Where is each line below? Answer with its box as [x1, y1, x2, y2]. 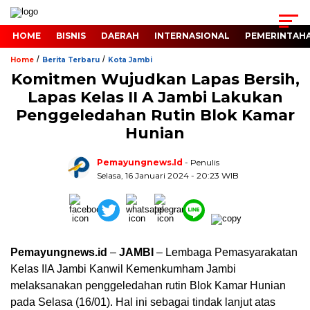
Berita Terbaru [42, 55, 100, 64]
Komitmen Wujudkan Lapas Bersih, [10, 70, 300, 89]
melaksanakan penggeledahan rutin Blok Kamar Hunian [10, 280, 286, 291]
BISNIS [56, 30, 86, 41]
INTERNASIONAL [154, 30, 230, 41]
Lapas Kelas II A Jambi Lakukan [27, 88, 283, 107]
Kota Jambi [108, 55, 152, 64]
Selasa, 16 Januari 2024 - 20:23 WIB [97, 170, 239, 181]
